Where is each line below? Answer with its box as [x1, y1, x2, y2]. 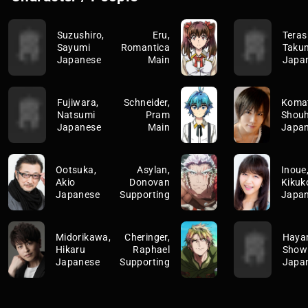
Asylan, [137, 164, 170, 175]
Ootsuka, [55, 164, 97, 175]
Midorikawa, [55, 231, 111, 243]
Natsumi [56, 109, 96, 120]
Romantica [120, 41, 170, 53]
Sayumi [56, 41, 91, 53]
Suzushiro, [56, 29, 104, 41]
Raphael [133, 243, 170, 255]
